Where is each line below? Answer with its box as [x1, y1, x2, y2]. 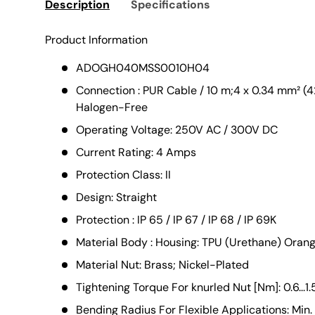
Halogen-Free [76, 100, 148, 115]
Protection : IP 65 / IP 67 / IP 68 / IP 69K [76, 212, 276, 228]
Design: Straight [76, 190, 157, 205]
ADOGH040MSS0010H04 [76, 60, 210, 76]
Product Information [45, 32, 148, 48]
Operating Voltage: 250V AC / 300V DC [76, 122, 278, 138]
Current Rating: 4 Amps [76, 145, 196, 160]
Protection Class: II [76, 167, 171, 183]
